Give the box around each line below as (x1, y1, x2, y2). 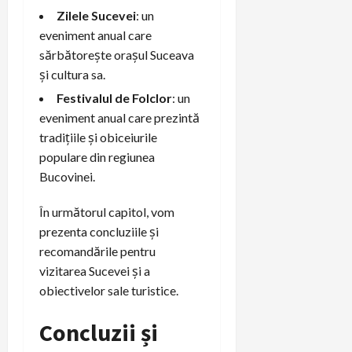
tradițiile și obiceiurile (39, 129, 157, 145)
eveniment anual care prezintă (39, 109, 200, 125)
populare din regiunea (39, 148, 155, 164)
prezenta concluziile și (39, 223, 159, 239)
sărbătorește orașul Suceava (39, 46, 194, 62)
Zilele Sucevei (57, 7, 136, 23)
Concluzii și (39, 317, 158, 347)
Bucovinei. (39, 168, 95, 184)
